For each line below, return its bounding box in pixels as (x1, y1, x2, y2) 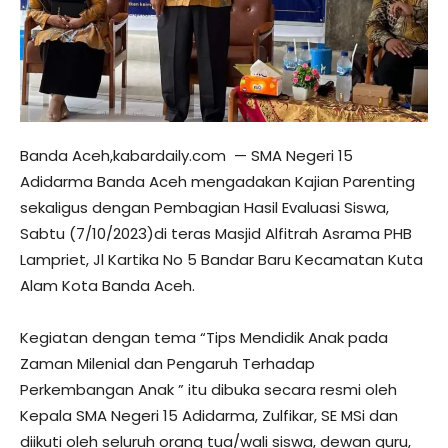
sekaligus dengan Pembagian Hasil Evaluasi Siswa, (20, 196, 389, 218)
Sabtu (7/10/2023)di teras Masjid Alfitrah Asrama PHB (20, 222, 412, 244)
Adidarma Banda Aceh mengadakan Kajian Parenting (20, 170, 415, 192)
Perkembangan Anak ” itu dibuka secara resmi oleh (20, 378, 397, 400)
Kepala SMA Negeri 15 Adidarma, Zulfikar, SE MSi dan (20, 404, 398, 426)
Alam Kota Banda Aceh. (20, 274, 195, 296)
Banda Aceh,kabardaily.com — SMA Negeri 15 (20, 144, 353, 166)
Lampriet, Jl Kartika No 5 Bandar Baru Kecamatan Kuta (20, 248, 423, 270)
